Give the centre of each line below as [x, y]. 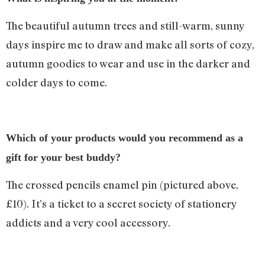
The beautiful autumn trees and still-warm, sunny [125, 26]
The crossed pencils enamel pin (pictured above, [122, 185]
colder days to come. [58, 83]
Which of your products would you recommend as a [125, 138]
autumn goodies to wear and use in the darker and [128, 64]
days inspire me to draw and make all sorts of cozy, [130, 45]
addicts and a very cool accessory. [88, 223]
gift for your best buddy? [63, 158]
